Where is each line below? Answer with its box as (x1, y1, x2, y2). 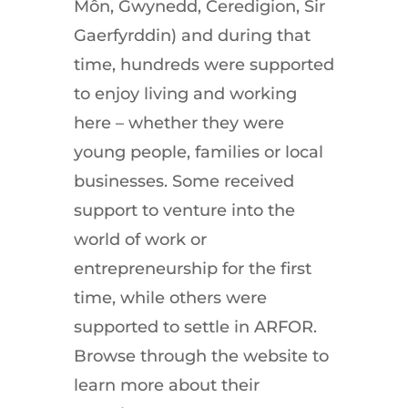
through (139, 346, 207, 366)
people (129, 142, 187, 162)
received (223, 171, 294, 191)
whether (127, 113, 198, 133)
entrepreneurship (73, 259, 218, 279)
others (164, 288, 226, 308)
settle (183, 317, 229, 337)
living (143, 84, 189, 104)
